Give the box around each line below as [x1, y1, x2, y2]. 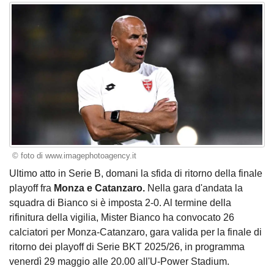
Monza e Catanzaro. [54, 182, 145, 193]
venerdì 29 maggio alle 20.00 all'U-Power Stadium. [9, 256, 229, 267]
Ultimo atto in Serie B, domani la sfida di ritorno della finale [9, 168, 262, 179]
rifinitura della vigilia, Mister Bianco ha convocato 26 [9, 212, 234, 223]
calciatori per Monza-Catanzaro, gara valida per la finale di [9, 226, 262, 237]
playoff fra [9, 182, 54, 193]
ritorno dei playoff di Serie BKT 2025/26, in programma [9, 241, 245, 252]
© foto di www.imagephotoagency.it [12, 151, 136, 161]
